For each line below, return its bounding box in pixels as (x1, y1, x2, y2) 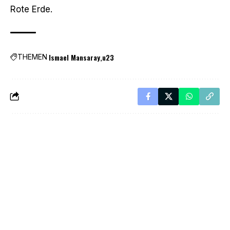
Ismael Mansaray (49, 51, 100, 63)
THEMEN (17, 52, 47, 62)
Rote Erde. (10, 4, 52, 14)
